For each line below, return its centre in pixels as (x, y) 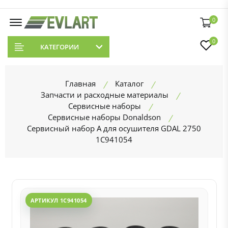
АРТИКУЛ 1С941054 (59, 200)
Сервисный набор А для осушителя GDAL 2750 (114, 128)
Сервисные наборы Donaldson (104, 117)
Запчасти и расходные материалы (104, 95)
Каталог (129, 83)
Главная (80, 83)
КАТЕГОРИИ (59, 47)
